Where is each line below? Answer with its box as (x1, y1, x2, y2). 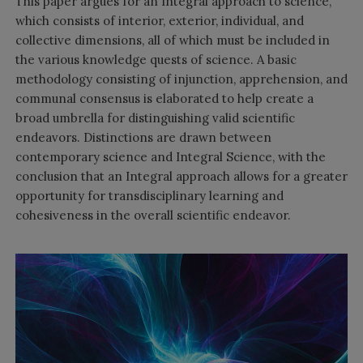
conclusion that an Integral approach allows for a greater (15, 168, 348, 184)
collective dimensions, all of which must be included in (15, 32, 330, 48)
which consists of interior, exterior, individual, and (15, 12, 304, 28)
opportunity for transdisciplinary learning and (15, 187, 284, 203)
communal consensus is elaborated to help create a (15, 90, 314, 106)
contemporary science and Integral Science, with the (15, 148, 326, 164)
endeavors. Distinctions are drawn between (15, 129, 271, 145)
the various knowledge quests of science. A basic (15, 51, 297, 67)
